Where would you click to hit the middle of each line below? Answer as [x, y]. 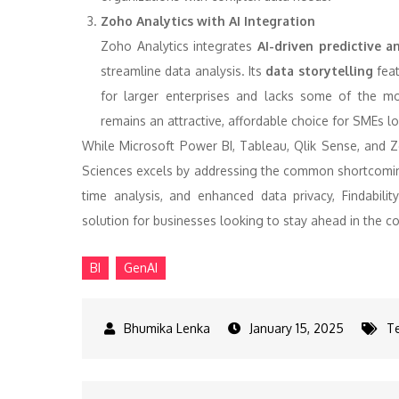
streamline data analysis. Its [182, 71]
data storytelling [318, 71]
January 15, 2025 [297, 328]
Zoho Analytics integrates [177, 46]
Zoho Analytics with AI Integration [208, 21]
